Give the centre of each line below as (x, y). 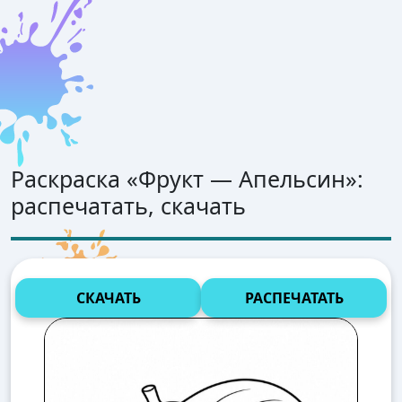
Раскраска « (74, 179)
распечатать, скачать (128, 205)
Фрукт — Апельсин (242, 179)
